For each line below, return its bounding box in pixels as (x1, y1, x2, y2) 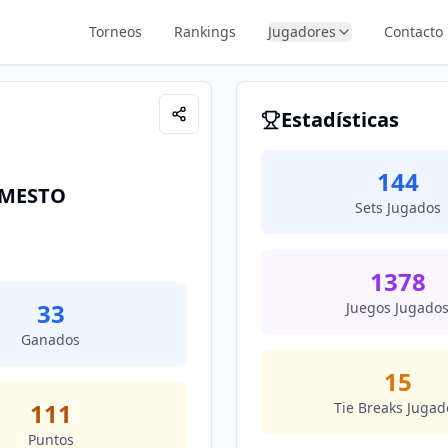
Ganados (21, 330, 80, 349)
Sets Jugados (354, 198, 441, 217)
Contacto (384, 22, 444, 41)
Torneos (89, 22, 143, 41)
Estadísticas (281, 106, 399, 133)
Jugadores (268, 22, 337, 41)
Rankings (174, 22, 237, 41)
